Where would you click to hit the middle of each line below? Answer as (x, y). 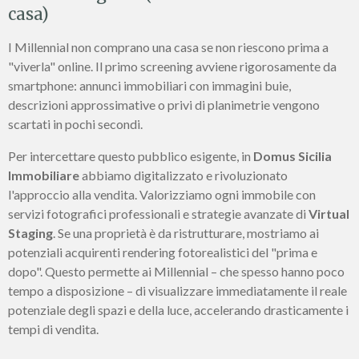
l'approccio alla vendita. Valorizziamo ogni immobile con (162, 195)
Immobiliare (44, 175)
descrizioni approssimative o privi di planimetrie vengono (164, 105)
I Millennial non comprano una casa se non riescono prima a (168, 47)
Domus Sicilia (292, 156)
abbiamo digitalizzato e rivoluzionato (184, 175)
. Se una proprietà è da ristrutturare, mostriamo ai (186, 233)
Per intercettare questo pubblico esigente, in (131, 156)
